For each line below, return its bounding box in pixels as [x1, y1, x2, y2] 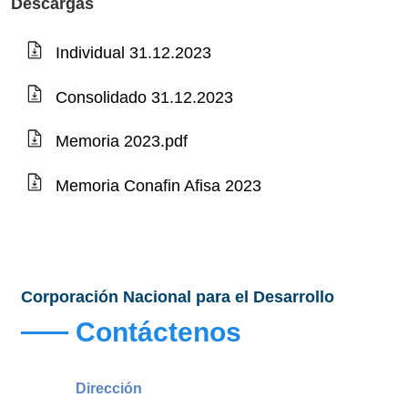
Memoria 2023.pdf [55, 132, 188, 151]
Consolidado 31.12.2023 [55, 88, 233, 107]
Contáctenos [76, 316, 242, 347]
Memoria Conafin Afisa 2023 [55, 177, 261, 196]
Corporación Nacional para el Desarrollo [21, 287, 335, 306]
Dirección [76, 380, 143, 396]
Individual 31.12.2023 [55, 44, 211, 63]
